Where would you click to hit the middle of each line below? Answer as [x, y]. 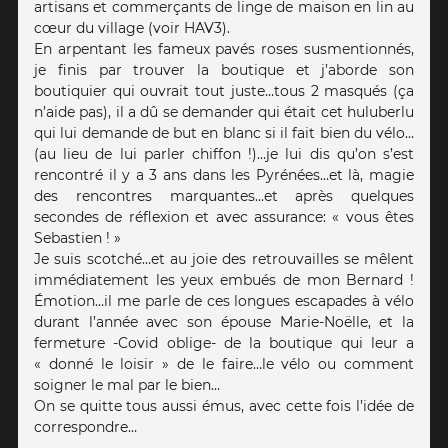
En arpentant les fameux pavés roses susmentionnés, [224, 49]
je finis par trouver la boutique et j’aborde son [224, 70]
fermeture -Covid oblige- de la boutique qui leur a [224, 343]
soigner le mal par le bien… [127, 385]
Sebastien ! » [77, 238]
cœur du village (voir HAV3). [132, 28]
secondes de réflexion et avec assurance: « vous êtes [224, 217]
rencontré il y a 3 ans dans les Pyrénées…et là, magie [224, 175]
